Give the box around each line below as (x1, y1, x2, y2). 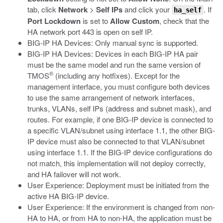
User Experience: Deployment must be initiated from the (27, 180, 209, 190)
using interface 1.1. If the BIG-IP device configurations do (27, 147, 212, 157)
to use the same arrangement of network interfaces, (27, 92, 195, 103)
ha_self (174, 6, 202, 14)
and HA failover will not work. (27, 169, 121, 179)
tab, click (27, 4, 58, 14)
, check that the (159, 15, 209, 26)
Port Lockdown (27, 15, 81, 26)
